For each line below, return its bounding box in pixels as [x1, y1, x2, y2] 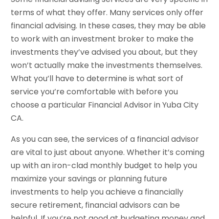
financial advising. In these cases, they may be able [11, 20, 206, 32]
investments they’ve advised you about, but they [11, 46, 198, 58]
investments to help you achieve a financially [11, 186, 184, 198]
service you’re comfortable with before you [11, 86, 178, 98]
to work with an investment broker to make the [11, 33, 194, 45]
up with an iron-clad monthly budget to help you [11, 160, 197, 172]
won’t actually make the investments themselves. [11, 60, 203, 71]
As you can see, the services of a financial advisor [11, 133, 199, 145]
